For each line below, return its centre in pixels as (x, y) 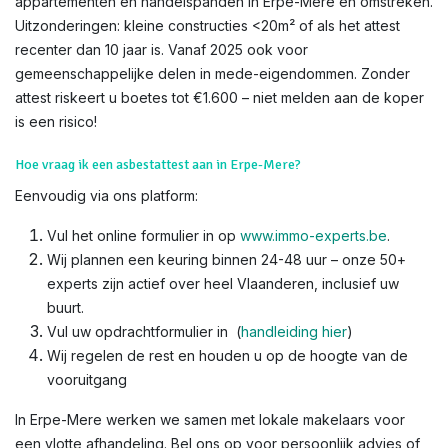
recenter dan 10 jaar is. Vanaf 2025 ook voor (161, 49)
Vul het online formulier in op (143, 235)
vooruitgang (87, 379)
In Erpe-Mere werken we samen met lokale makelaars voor (210, 419)
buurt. (65, 307)
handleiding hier (294, 331)
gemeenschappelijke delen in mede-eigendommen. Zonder (212, 73)
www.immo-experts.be (313, 235)
